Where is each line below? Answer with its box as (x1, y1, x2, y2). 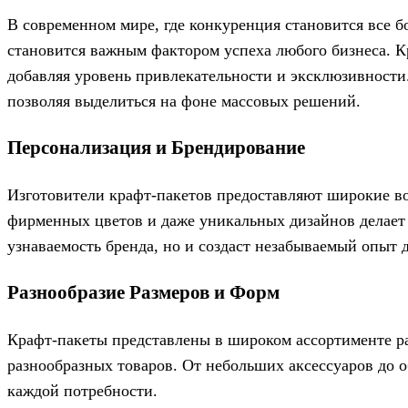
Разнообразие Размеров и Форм (7, 280, 280, 303)
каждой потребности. (7, 382, 158, 400)
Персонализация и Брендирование (7, 136, 305, 158)
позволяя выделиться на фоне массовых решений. (7, 91, 361, 110)
